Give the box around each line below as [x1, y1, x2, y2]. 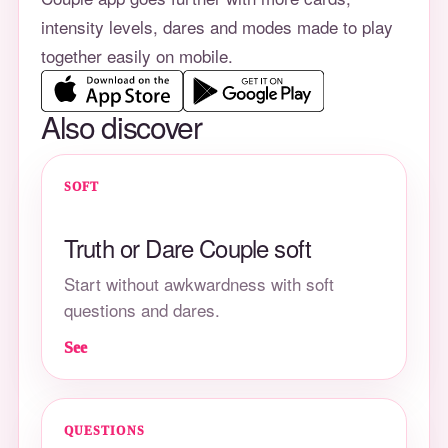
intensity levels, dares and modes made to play [41, 14, 393, 39]
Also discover [41, 105, 202, 148]
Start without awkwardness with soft [64, 271, 334, 296]
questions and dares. [64, 297, 220, 322]
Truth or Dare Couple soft [64, 230, 311, 265]
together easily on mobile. [41, 43, 233, 68]
